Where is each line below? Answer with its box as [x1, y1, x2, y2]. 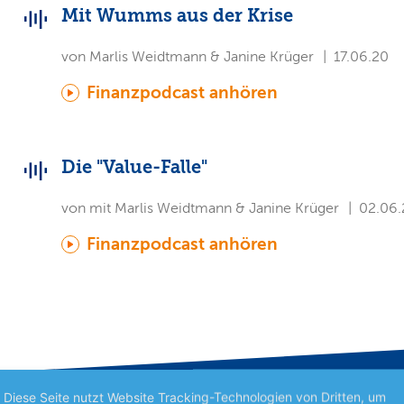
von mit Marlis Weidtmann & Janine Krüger [61, 200, 339, 216]
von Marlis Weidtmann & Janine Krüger [61, 49, 314, 65]
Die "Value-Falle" [61, 157, 207, 178]
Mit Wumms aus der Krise [61, 5, 293, 26]
